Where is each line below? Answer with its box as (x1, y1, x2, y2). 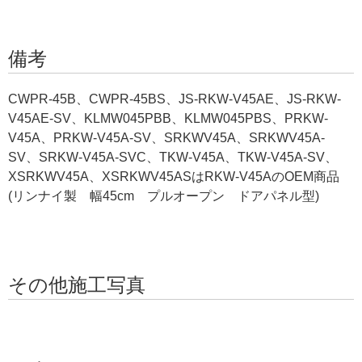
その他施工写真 (8, 273, 145, 296)
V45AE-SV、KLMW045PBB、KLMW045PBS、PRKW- (8, 111, 328, 125)
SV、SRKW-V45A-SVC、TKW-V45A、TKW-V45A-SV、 (8, 149, 338, 164)
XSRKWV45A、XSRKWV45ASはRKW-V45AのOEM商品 (8, 169, 339, 183)
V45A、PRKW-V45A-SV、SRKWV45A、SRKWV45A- (8, 130, 325, 145)
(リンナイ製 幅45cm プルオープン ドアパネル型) (8, 188, 319, 203)
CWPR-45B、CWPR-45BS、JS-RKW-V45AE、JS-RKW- (8, 91, 341, 106)
